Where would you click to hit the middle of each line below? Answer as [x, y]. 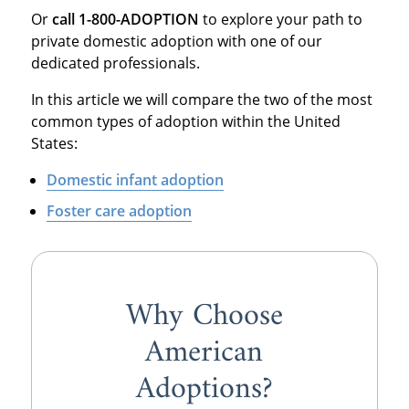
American [204, 352]
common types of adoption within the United [185, 121]
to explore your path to [280, 19]
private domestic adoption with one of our [176, 41]
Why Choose [204, 316]
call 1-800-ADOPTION [125, 19]
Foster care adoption [120, 210]
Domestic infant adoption [136, 179]
